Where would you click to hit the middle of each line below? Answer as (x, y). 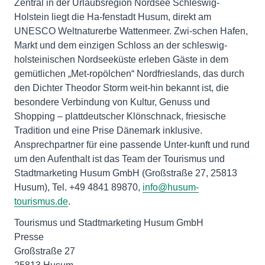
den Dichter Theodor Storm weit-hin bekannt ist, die (122, 88)
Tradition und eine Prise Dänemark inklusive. (108, 130)
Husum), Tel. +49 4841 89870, (78, 187)
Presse (29, 237)
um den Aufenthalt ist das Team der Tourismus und (119, 159)
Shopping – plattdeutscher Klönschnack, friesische (120, 116)
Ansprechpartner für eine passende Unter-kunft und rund (132, 144)
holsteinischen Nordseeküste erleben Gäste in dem (121, 59)
